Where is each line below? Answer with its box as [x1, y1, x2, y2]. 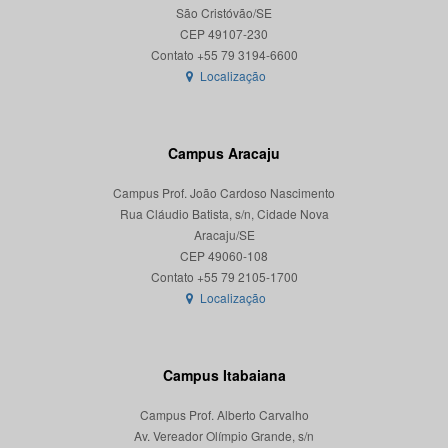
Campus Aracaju [168, 143, 280, 164]
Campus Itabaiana [162, 365, 286, 386]
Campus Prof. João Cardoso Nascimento [113, 184, 335, 202]
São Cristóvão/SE [176, 4, 272, 22]
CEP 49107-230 [180, 25, 268, 43]
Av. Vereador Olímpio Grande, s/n [134, 427, 314, 445]
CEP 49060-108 [180, 247, 268, 265]
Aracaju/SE [193, 226, 255, 244]
